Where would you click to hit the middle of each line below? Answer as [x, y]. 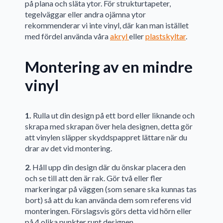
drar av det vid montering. [68, 148]
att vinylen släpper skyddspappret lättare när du [106, 137]
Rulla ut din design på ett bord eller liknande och [113, 115]
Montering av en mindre [109, 66]
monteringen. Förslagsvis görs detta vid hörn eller [108, 211]
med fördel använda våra [67, 36]
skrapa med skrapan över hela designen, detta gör [109, 126]
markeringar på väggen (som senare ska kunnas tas [111, 189]
